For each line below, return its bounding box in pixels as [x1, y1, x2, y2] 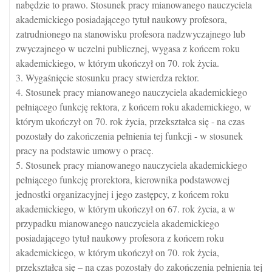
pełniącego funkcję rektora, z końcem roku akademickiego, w [16, 100, 251, 113]
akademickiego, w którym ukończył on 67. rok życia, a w [16, 202, 236, 215]
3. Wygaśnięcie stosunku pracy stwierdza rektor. [16, 71, 199, 84]
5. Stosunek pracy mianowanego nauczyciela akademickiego [16, 158, 247, 171]
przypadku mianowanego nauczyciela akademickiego [16, 217, 219, 229]
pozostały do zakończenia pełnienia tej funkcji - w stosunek [16, 129, 243, 142]
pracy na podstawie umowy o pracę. [16, 144, 154, 157]
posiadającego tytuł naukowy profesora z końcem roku [16, 231, 224, 244]
